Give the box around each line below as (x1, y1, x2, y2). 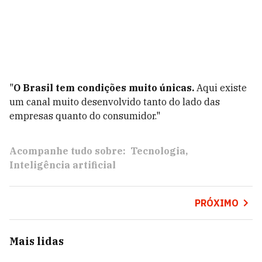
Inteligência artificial (9, 159, 116, 171)
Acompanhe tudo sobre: (9, 145, 126, 157)
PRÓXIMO (194, 197, 239, 209)
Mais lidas (9, 235, 64, 248)
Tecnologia (130, 145, 185, 157)
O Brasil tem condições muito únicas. (13, 82, 194, 94)
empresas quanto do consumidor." (9, 110, 160, 122)
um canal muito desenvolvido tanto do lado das (9, 96, 220, 108)
